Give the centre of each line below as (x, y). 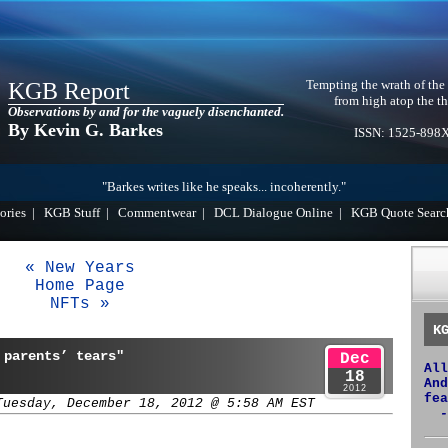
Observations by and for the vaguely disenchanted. (146, 112)
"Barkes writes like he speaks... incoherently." (224, 187)
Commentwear (157, 213)
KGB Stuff (72, 213)
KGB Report (69, 91)
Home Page (80, 286)
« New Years (80, 268)
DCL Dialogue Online (273, 213)
